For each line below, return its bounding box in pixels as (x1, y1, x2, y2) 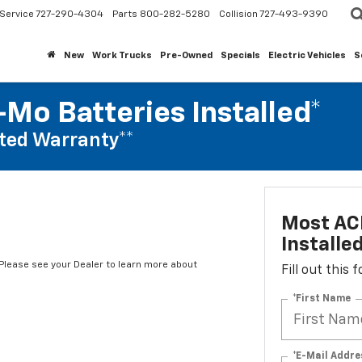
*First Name (292, 293, 351, 304)
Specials (221, 50, 260, 61)
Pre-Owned (160, 50, 213, 61)
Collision (219, 9, 258, 19)
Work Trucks (92, 50, 152, 61)
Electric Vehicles (268, 50, 346, 61)
